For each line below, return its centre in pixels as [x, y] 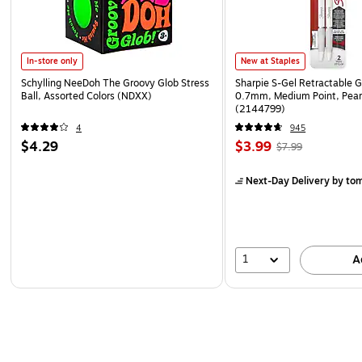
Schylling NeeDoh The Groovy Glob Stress [115, 83]
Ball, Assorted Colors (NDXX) [86, 96]
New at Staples [271, 61]
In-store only [52, 61]
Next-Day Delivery [288, 181]
